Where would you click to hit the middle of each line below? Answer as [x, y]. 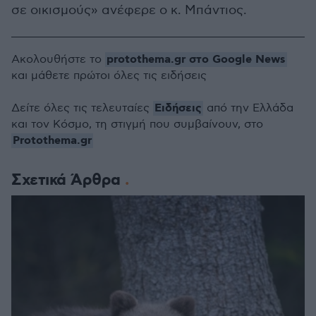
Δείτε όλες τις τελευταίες [82, 108]
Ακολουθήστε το [58, 60]
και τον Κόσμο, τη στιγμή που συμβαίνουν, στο [137, 124]
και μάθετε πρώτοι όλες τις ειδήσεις [109, 76]
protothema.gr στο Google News [196, 60]
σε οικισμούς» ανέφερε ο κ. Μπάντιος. [129, 10]
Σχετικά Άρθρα [68, 180]
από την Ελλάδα [248, 108]
